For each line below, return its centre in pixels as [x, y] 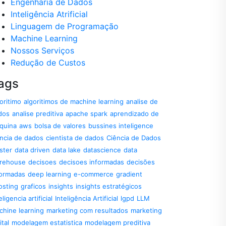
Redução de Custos [48, 63]
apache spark [87, 114]
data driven [32, 150]
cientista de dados [75, 138]
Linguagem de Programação [65, 26]
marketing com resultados [87, 210]
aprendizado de [134, 114]
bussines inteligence [121, 126]
